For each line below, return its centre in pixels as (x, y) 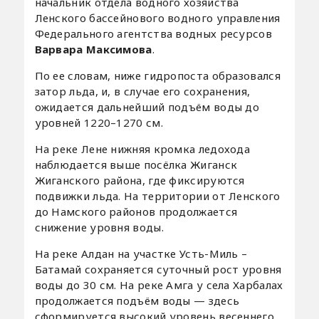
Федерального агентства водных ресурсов (153, 34)
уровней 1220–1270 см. (99, 123)
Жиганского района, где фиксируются (140, 181)
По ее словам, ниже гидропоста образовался (157, 76)
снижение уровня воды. (99, 228)
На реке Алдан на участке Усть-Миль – (141, 254)
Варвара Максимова (93, 49)
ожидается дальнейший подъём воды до (147, 107)
